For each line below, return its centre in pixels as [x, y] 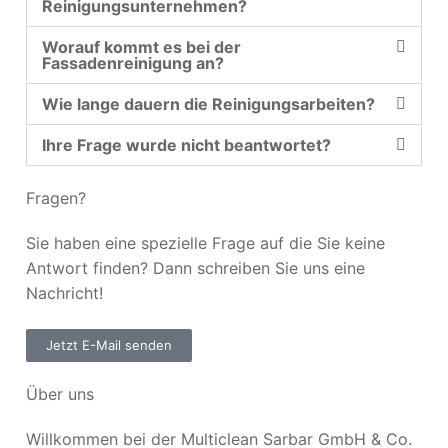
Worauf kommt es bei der [141, 47]
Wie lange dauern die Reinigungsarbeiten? [208, 104]
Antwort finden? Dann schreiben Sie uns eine [195, 268]
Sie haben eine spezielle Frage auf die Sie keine [205, 243]
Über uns [60, 393]
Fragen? [56, 198]
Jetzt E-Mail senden [109, 344]
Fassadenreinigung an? [133, 63]
